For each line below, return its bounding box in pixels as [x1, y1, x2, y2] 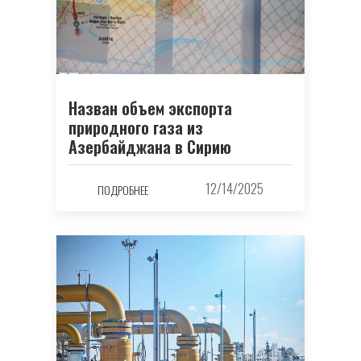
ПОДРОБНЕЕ [97, 181, 148, 199]
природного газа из [68, 114, 203, 139]
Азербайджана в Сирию [68, 134, 231, 159]
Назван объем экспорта [68, 95, 232, 120]
